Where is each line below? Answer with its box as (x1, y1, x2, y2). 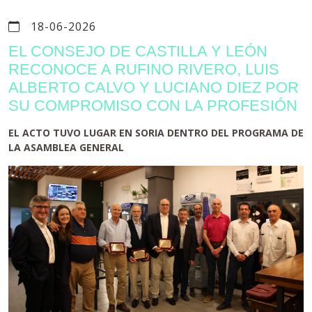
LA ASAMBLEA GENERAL (8, 141, 124, 154)
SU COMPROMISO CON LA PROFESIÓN (8, 97, 297, 114)
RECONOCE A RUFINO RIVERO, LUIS (8, 61, 279, 78)
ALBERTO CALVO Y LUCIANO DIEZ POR (8, 79, 299, 96)
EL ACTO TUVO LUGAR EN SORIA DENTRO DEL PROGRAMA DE (8, 126, 304, 139)
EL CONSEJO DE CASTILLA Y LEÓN (8, 42, 267, 60)
